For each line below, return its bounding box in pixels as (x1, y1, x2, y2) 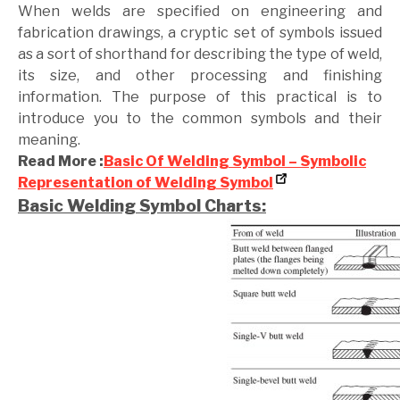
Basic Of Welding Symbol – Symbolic (104, 153, 366, 171)
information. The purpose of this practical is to (18, 88, 382, 106)
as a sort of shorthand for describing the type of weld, (18, 46, 382, 63)
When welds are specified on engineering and (18, 3, 382, 21)
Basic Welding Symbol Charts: (18, 196, 266, 217)
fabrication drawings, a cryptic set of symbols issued (18, 24, 382, 42)
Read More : (18, 153, 104, 171)
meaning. (18, 131, 80, 149)
